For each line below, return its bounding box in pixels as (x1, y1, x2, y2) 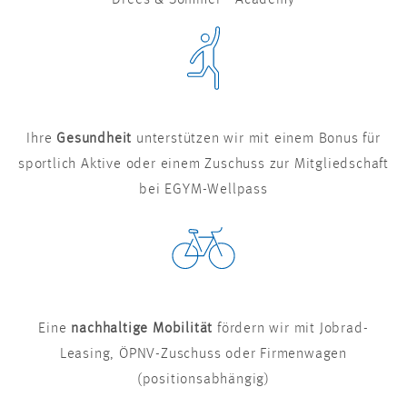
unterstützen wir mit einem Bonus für (132, 132, 381, 147)
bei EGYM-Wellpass (139, 183, 268, 198)
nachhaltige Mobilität (71, 322, 218, 337)
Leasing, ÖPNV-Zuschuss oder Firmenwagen (59, 347, 348, 362)
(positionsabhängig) (136, 372, 271, 388)
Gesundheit (56, 132, 133, 147)
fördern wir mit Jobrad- (217, 322, 369, 337)
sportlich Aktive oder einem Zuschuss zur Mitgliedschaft (18, 157, 389, 173)
